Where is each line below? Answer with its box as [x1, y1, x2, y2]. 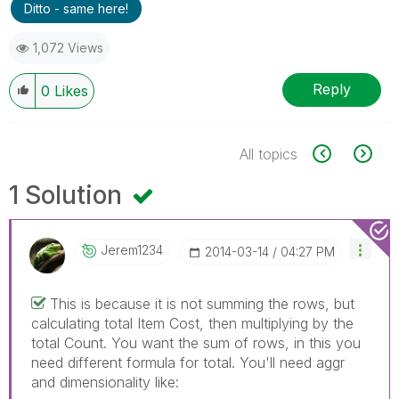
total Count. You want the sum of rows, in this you [31, 333, 361, 352]
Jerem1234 [101, 241, 163, 257]
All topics [240, 144, 297, 163]
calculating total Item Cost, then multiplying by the [31, 313, 354, 332]
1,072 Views [33, 39, 103, 55]
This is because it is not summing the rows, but [50, 294, 354, 313]
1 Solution [9, 179, 128, 210]
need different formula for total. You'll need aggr [31, 353, 345, 371]
